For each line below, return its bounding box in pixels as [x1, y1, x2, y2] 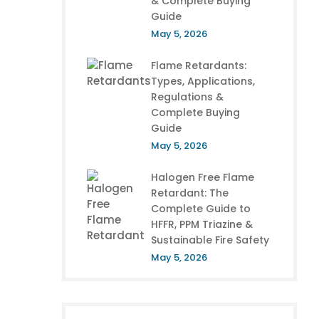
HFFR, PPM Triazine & [151, 217, 253, 231]
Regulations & [151, 90, 224, 104]
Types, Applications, [151, 74, 255, 88]
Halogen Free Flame [151, 170, 254, 184]
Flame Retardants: [151, 58, 246, 73]
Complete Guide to [151, 202, 251, 216]
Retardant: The [151, 186, 229, 200]
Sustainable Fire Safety [151, 233, 269, 247]
